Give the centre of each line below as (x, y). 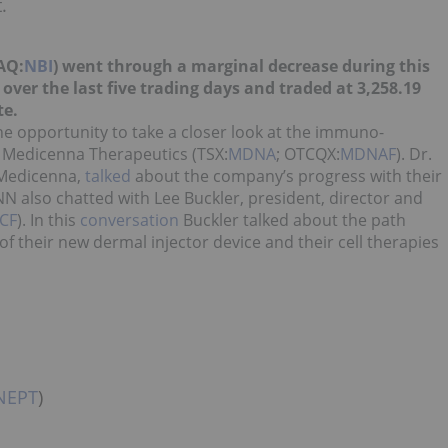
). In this (48, 220)
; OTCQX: (308, 154)
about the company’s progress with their (286, 176)
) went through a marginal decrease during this (241, 66)
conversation (129, 220)
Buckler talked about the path (292, 220)
